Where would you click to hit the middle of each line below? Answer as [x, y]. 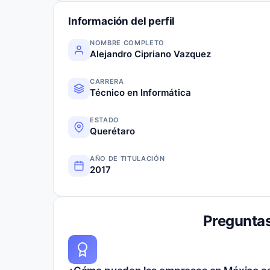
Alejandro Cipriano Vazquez [150, 54]
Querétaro [112, 131]
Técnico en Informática [140, 92]
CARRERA [107, 81]
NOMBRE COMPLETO [127, 42]
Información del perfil [122, 21]
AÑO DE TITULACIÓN [127, 158]
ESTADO [105, 120]
